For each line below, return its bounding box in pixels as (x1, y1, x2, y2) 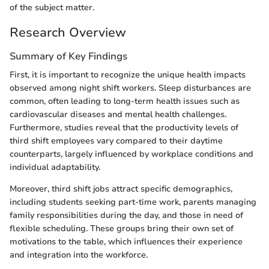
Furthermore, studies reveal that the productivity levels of (10, 122, 238, 134)
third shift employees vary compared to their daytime (10, 135, 223, 147)
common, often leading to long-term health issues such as (10, 95, 240, 107)
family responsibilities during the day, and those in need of (10, 210, 243, 222)
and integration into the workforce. (10, 249, 148, 261)
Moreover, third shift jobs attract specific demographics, (10, 183, 232, 195)
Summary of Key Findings (10, 49, 127, 63)
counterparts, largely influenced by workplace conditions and (10, 148, 253, 160)
